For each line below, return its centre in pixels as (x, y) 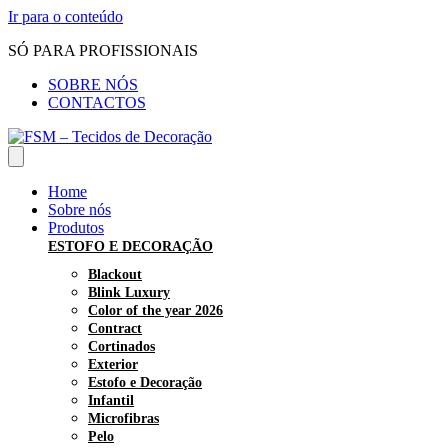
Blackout (115, 274)
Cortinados (121, 346)
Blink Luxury (129, 292)
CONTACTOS (97, 102)
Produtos (76, 227)
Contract (115, 328)
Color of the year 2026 (155, 310)
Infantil (111, 400)
